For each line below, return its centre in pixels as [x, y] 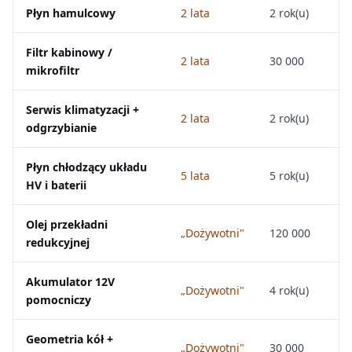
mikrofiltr [53, 70]
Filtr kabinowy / [69, 52]
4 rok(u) [289, 290]
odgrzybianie [61, 128]
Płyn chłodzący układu [86, 167]
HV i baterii [56, 185]
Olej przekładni [67, 224]
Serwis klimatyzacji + [82, 110]
